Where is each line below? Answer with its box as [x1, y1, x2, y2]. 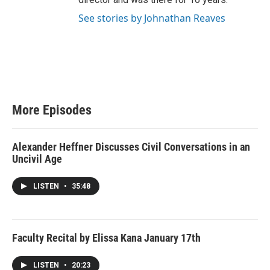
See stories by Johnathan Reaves [78, 11, 225, 25]
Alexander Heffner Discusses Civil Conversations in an [12, 140, 250, 154]
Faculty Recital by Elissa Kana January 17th [12, 231, 201, 245]
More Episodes [12, 102, 92, 118]
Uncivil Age [12, 152, 62, 166]
